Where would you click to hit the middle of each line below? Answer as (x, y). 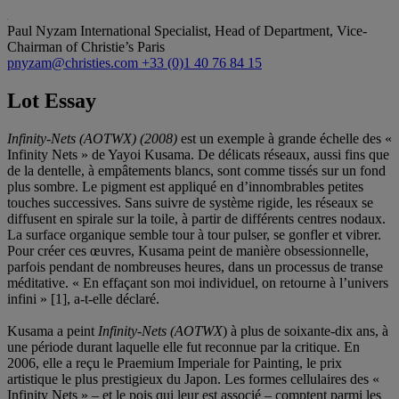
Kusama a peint (53, 330)
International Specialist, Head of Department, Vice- (224, 30)
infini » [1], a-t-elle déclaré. (83, 298)
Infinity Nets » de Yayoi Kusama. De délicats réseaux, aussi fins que (198, 154)
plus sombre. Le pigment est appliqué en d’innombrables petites (185, 186)
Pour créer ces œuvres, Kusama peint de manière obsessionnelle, (188, 250)
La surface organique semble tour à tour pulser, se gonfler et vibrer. (194, 234)
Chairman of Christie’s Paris (86, 46)
